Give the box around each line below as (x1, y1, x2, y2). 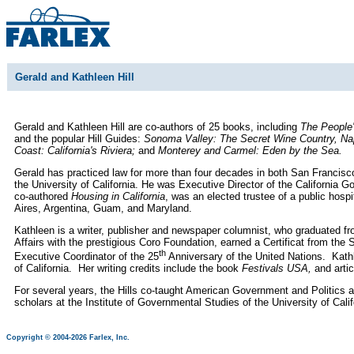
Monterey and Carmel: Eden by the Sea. (158, 145, 342, 156)
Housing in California (71, 190, 165, 202)
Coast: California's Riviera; (14, 145, 138, 156)
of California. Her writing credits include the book (14, 262, 242, 275)
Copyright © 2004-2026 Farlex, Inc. (6, 333, 130, 341)
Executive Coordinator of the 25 (14, 250, 159, 263)
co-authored (14, 190, 71, 202)
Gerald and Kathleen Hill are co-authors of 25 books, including (14, 121, 300, 133)
